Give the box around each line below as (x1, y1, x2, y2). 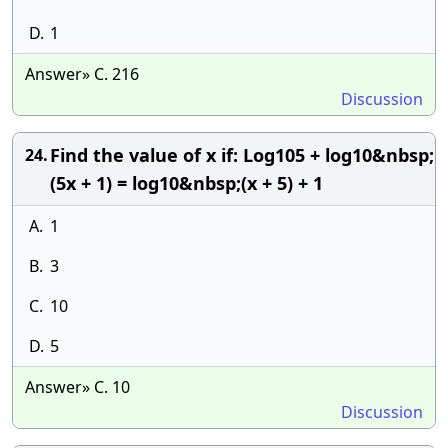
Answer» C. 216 (25, 63, 139, 85)
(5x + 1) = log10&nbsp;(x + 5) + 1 (50, 171, 323, 195)
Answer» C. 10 (25, 376, 130, 398)
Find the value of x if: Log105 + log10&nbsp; (50, 143, 434, 167)
